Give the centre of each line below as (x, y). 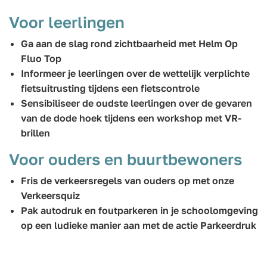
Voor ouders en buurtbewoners (125, 159)
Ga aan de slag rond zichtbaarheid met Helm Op (129, 44)
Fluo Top (41, 58)
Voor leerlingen (67, 22)
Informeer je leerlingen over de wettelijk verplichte (135, 73)
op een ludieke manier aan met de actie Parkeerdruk (139, 225)
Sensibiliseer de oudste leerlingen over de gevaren (136, 103)
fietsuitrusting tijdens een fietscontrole (110, 88)
